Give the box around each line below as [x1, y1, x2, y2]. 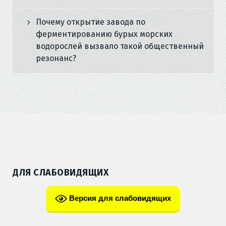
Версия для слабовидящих [67, 193, 171, 202]
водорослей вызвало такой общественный [36, 41, 204, 51]
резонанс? [36, 53, 76, 63]
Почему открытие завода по [36, 17, 145, 27]
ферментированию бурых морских [36, 29, 173, 39]
